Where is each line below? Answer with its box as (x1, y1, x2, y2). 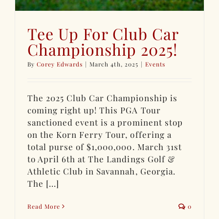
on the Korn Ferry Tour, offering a (27, 129, 172, 140)
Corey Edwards (37, 60, 83, 68)
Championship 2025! (27, 38, 178, 60)
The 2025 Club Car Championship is (27, 92, 177, 103)
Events (145, 60, 165, 68)
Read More (27, 202, 61, 210)
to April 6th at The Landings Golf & (27, 153, 175, 164)
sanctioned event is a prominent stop (27, 116, 183, 128)
